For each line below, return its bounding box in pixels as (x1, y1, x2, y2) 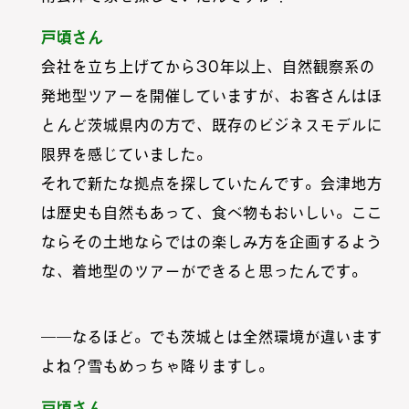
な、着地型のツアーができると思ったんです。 (40, 264, 367, 279)
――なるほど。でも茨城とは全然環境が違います (40, 330, 383, 345)
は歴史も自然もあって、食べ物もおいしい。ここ (40, 205, 383, 221)
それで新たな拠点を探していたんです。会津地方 (40, 176, 383, 192)
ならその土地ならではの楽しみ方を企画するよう (40, 235, 383, 250)
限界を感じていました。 (40, 147, 212, 163)
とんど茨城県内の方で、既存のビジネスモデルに (40, 118, 383, 133)
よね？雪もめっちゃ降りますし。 (40, 359, 274, 374)
